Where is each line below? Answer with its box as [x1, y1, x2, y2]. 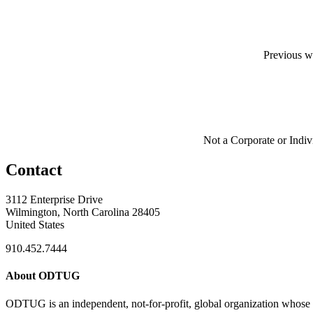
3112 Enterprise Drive [6, 194, 103, 206]
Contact [6, 161, 62, 180]
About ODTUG [6, 270, 80, 282]
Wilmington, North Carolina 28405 [6, 206, 160, 219]
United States [6, 219, 64, 231]
